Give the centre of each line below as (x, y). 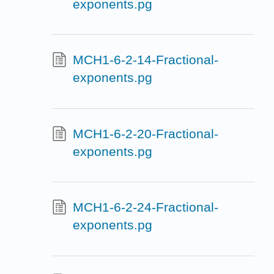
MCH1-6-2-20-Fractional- (145, 133)
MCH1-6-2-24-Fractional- (145, 207)
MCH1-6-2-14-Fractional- (145, 60)
